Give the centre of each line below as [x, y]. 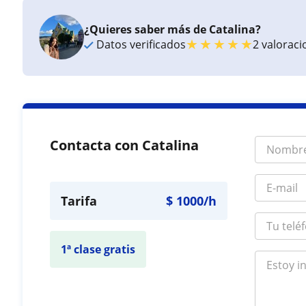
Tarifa [79, 200]
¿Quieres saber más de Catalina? [173, 29]
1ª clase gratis [98, 249]
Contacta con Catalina [125, 145]
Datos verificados [140, 44]
